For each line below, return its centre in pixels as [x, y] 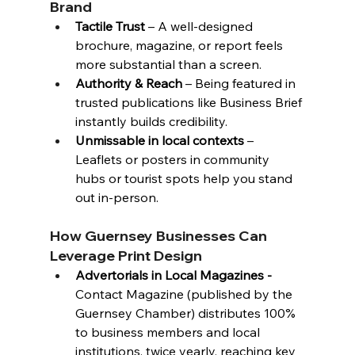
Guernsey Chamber [133, 313]
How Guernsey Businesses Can [160, 236]
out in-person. [116, 197]
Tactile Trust [110, 26]
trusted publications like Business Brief [190, 102]
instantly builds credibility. [151, 121]
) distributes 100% [244, 313]
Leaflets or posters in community [174, 159]
